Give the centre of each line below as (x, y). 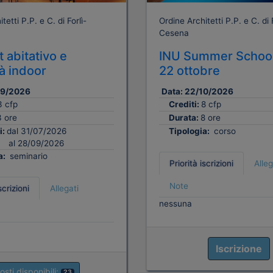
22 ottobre (190, 70)
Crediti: (185, 104)
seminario (27, 156)
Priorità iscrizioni (201, 164)
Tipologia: (190, 131)
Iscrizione (239, 249)
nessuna (175, 204)
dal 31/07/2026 (36, 131)
